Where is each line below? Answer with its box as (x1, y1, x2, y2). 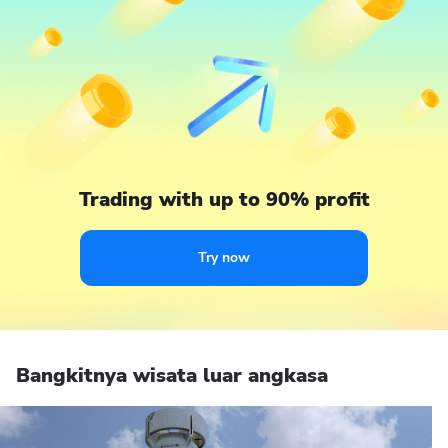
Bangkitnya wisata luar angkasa (16, 362, 328, 389)
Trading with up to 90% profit (78, 186, 370, 213)
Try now (198, 248, 250, 267)
